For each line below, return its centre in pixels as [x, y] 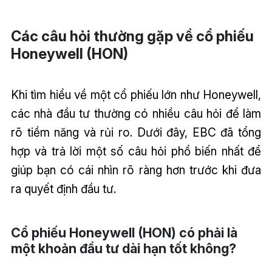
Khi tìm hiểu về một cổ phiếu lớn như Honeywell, [136, 94]
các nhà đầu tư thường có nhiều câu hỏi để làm [136, 113]
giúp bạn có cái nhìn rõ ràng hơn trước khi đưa [136, 170]
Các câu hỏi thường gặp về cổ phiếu [132, 36]
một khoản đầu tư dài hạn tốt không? [123, 248]
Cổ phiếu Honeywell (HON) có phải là [124, 232]
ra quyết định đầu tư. [63, 189]
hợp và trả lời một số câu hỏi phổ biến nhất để [136, 151]
